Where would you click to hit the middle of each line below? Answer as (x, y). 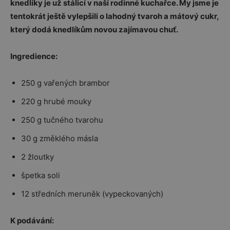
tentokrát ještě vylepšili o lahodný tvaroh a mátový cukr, (114, 16)
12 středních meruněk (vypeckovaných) (92, 194)
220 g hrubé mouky (56, 101)
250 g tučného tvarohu (62, 120)
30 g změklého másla (60, 138)
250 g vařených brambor (65, 83)
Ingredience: (34, 56)
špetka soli (41, 175)
